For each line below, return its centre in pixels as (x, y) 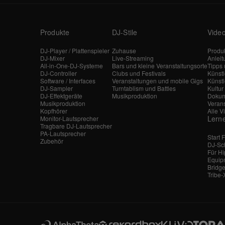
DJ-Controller (59, 73)
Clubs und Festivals (139, 73)
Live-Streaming (133, 58)
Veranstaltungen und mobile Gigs (157, 80)
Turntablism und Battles (144, 88)
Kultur (215, 88)
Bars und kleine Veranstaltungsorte (160, 65)
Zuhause (124, 50)
